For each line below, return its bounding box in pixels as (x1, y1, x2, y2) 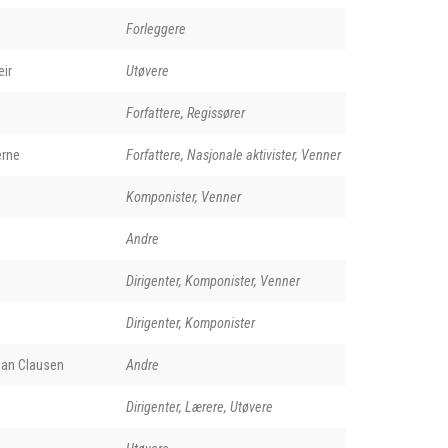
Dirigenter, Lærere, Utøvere (125, 398, 273, 415)
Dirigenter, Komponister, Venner (125, 272, 300, 289)
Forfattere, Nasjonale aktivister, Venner (125, 146, 341, 163)
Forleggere (125, 20, 186, 37)
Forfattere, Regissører (125, 104, 245, 121)
